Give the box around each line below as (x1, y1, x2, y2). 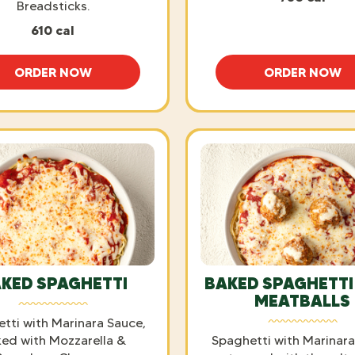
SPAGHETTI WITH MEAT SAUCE (52, 71, 243, 87)
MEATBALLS (254, 290, 350, 311)
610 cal (31, 21, 74, 38)
